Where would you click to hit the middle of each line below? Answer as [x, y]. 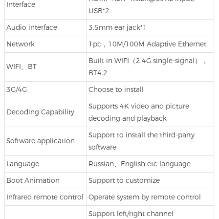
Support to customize [124, 180]
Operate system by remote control [144, 197]
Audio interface [32, 27]
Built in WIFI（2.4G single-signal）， [148, 60]
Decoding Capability [40, 112]
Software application [40, 141]
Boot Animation [33, 180]
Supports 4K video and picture [139, 106]
